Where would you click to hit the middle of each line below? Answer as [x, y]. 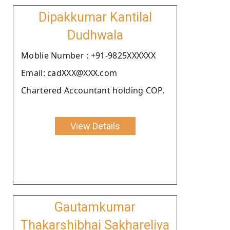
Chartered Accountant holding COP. [93, 90]
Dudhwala [95, 35]
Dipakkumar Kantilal [95, 17]
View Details [95, 126]
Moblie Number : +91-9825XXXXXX [88, 55]
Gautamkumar [95, 207]
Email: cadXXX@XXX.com [69, 73]
